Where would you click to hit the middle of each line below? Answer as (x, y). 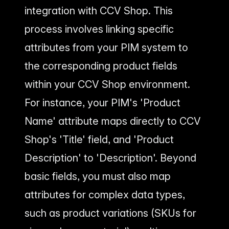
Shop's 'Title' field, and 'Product (99, 140)
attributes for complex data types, (105, 195)
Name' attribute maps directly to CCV (113, 121)
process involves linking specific (99, 29)
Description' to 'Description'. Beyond (110, 158)
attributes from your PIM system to (106, 48)
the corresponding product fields (101, 66)
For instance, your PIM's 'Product (102, 103)
